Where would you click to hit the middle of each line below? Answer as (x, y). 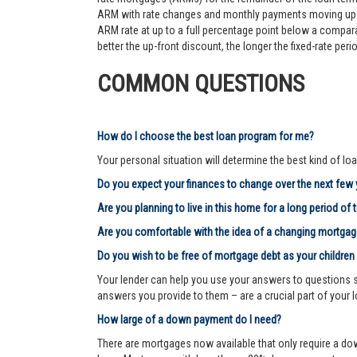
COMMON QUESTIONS (201, 83)
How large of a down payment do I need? (189, 320)
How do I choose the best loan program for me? (206, 136)
